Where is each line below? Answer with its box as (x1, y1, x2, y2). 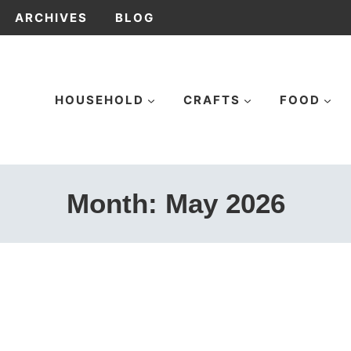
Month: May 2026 (66, 188, 285, 219)
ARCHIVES (14, 9, 88, 25)
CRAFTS (183, 92, 241, 107)
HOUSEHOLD (54, 92, 144, 107)
